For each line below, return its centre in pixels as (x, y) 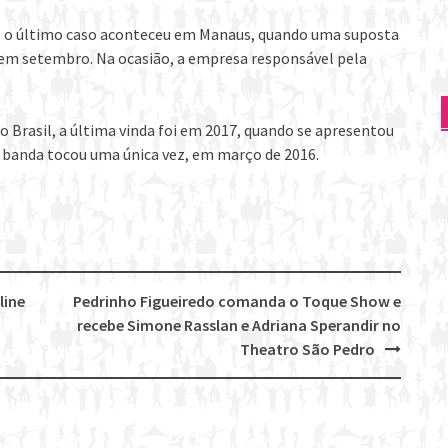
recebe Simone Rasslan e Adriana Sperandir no (238, 324)
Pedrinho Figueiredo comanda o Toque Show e (236, 300)
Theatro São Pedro (307, 348)
